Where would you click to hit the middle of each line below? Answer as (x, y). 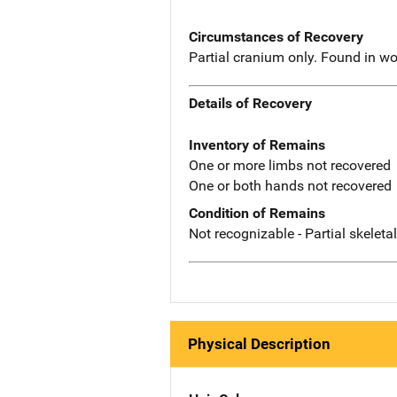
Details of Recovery (250, 104)
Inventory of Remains (257, 145)
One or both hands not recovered (290, 186)
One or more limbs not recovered (290, 166)
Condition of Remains (257, 214)
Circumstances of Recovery (276, 36)
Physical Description (259, 343)
